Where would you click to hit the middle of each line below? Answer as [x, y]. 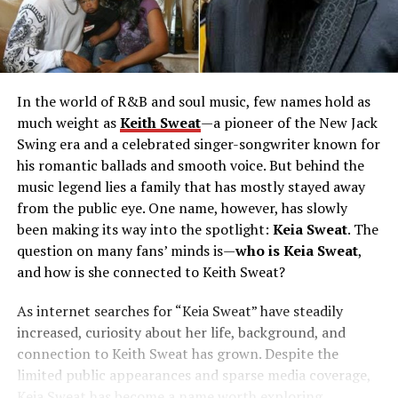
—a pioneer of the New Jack [289, 123]
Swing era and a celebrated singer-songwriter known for [198, 144]
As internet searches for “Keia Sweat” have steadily [179, 311]
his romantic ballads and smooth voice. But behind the [190, 166]
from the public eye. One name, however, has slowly [182, 208]
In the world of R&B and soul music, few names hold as [193, 102]
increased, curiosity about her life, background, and [181, 333]
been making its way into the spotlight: [144, 230]
